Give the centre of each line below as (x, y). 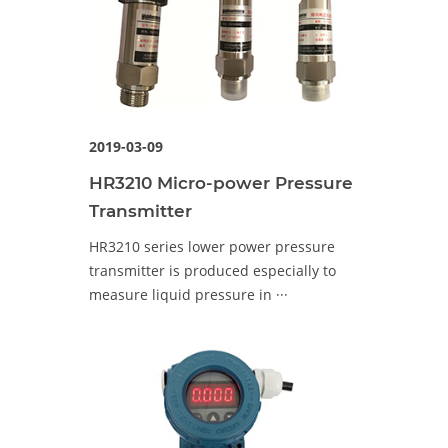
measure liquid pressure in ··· (188, 294)
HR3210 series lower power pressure (212, 246)
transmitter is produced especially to (212, 270)
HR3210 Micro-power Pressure (221, 183)
